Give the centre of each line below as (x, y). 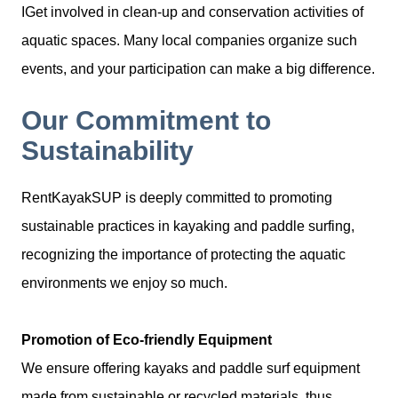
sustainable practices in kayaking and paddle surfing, (188, 227)
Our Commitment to (146, 121)
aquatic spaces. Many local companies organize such (189, 41)
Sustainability (107, 151)
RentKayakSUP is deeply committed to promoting (177, 198)
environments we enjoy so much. (124, 283)
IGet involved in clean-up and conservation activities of (192, 12)
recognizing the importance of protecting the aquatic (183, 255)
